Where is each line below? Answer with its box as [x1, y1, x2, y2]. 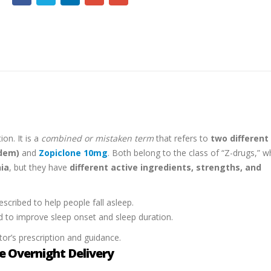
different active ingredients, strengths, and [70, 162, 261, 174]
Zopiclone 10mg [39, 147, 108, 159]
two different [211, 132, 269, 145]
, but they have [9, 162, 70, 174]
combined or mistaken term [41, 132, 154, 145]
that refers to [154, 132, 211, 145]
